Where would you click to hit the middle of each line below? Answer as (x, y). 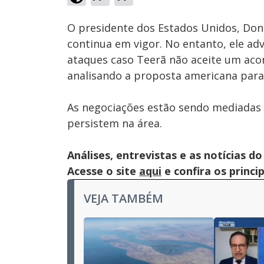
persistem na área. (115, 123)
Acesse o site (103, 171)
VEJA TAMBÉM (123, 198)
